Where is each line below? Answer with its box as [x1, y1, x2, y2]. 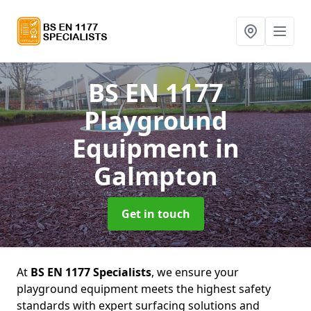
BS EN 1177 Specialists [31, 264, 151, 280]
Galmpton [93, 159, 218, 193]
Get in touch [121, 206, 190, 221]
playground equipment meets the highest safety [17, 281, 271, 296]
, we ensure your [151, 264, 239, 280]
